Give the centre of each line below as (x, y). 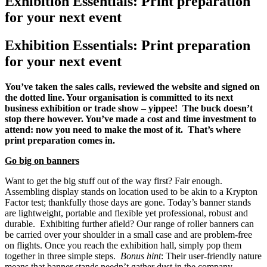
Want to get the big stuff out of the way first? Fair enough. (115, 181)
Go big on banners (42, 160)
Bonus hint (141, 256)
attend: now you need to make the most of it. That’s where (123, 129)
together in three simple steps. (63, 256)
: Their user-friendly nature (211, 256)
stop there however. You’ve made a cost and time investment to (131, 119)
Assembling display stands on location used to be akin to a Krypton (131, 191)
